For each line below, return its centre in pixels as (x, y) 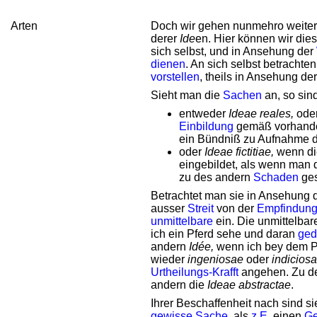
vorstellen (175, 77)
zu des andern (216, 177)
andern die (179, 285)
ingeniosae (215, 259)
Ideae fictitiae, (241, 152)
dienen (168, 64)
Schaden (276, 177)
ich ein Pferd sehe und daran (224, 234)
